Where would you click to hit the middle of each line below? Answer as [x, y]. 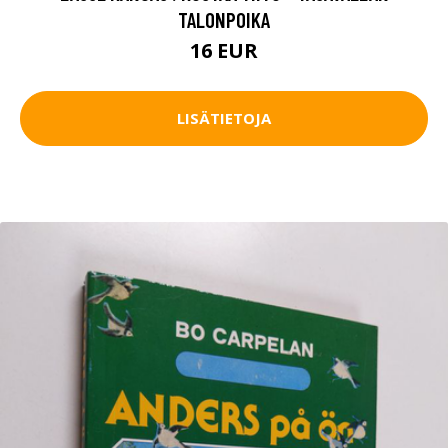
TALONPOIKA [224, 19]
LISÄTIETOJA [224, 118]
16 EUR [224, 50]
